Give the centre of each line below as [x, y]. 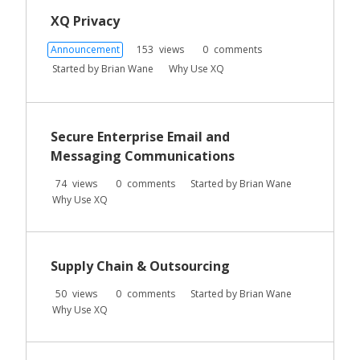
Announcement [85, 49]
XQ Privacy [85, 21]
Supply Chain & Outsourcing [140, 266]
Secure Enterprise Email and [140, 137]
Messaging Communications [143, 156]
